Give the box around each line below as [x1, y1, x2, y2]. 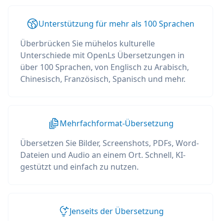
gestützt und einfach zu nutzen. [20, 161, 139, 172]
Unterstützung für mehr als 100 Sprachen [38, 18, 194, 29]
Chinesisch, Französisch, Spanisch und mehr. [20, 74, 185, 84]
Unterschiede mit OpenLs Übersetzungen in [20, 50, 184, 61]
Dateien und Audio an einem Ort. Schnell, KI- [20, 149, 185, 160]
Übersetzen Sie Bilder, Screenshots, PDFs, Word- [20, 138, 199, 148]
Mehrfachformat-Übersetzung [59, 118, 174, 129]
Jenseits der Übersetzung [69, 206, 164, 217]
